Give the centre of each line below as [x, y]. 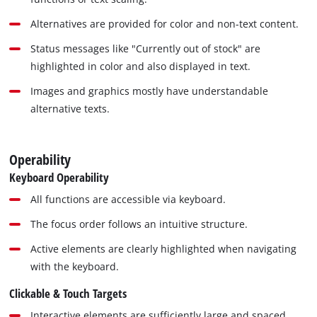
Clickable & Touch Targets [68, 293]
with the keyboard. [75, 266]
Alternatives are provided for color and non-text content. [165, 23]
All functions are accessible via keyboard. [128, 199]
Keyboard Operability [59, 177]
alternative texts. [70, 108]
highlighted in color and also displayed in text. [141, 66]
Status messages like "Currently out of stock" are [146, 48]
